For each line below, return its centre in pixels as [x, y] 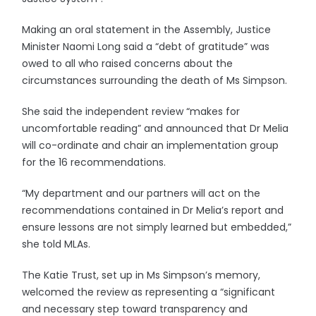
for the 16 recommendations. [94, 162]
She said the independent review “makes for [131, 111]
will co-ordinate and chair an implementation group [151, 145]
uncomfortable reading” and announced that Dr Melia [156, 128]
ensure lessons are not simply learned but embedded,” [157, 227]
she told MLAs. [56, 244]
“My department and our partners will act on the [141, 193]
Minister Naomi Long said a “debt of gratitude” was [146, 47]
